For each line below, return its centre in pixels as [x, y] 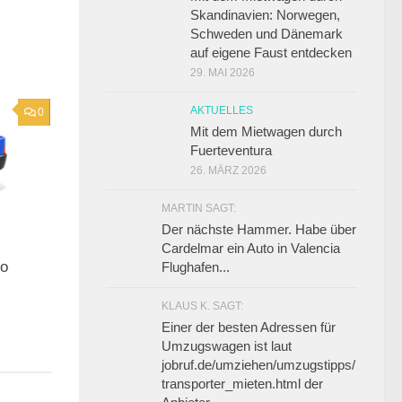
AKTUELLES [222, 111]
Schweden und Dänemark [267, 34]
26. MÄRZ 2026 [228, 171]
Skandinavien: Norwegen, [265, 15]
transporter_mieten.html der [242, 384]
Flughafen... [196, 267]
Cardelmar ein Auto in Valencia [251, 249]
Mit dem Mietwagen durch [266, 132]
